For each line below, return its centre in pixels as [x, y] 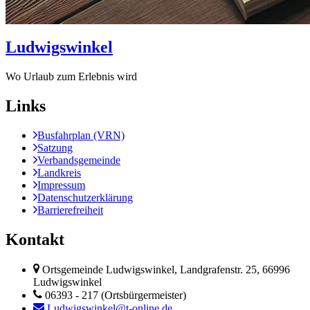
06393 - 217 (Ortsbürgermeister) [116, 295]
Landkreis [59, 173]
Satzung [55, 148]
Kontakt [35, 239]
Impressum [61, 185]
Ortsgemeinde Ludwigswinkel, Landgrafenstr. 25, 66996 [166, 269]
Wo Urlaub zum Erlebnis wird [71, 77]
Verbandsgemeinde [79, 161]
